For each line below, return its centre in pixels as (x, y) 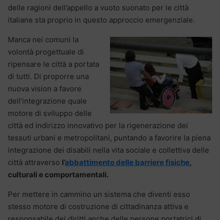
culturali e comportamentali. (58, 174)
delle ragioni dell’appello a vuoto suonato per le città (98, 7)
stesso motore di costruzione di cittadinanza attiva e (98, 206)
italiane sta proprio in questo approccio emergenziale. (101, 20)
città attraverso (35, 162)
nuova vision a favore (45, 88)
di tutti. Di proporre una (48, 76)
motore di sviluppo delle (50, 113)
